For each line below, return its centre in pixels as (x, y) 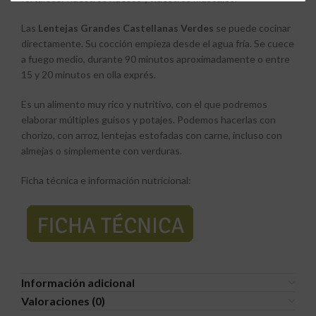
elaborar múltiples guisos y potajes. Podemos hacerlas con (148, 120)
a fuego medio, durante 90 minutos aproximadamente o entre (156, 59)
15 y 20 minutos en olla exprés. (89, 74)
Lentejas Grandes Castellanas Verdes (127, 28)
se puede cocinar (253, 28)
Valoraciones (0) (63, 301)
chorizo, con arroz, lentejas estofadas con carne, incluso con (152, 135)
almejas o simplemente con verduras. (102, 151)
